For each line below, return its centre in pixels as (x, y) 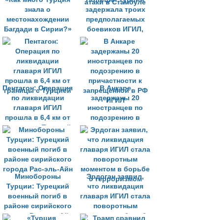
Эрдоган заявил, (115, 177)
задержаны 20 (115, 98)
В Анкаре (115, 88)
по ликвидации (38, 98)
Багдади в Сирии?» (38, 29)
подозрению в (115, 118)
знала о (38, 10)
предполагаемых (115, 19)
